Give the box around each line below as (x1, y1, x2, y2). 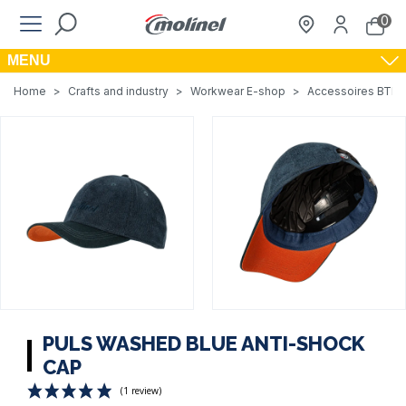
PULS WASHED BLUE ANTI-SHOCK (43, 332, 364, 355)
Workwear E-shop (190, 84, 285, 98)
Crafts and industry (68, 84, 169, 98)
